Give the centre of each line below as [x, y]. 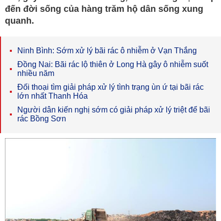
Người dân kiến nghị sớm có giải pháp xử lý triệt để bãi [114, 110]
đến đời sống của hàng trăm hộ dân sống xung [104, 9]
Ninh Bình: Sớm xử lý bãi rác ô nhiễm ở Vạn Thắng [107, 51]
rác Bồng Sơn [42, 119]
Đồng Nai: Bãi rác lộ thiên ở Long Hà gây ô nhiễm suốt [113, 64]
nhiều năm [36, 73]
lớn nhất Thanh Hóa [53, 96]
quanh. [19, 21]
